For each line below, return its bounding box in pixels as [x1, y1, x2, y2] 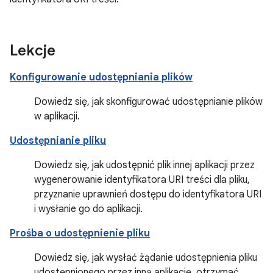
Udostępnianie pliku [10, 135, 106, 147]
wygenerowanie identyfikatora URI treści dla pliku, [34, 174, 250, 186]
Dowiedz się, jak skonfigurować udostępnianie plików [34, 96, 263, 108]
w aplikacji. [34, 110, 80, 122]
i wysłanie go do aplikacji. [34, 203, 143, 215]
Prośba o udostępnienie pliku [10, 227, 150, 239]
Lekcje [10, 41, 55, 60]
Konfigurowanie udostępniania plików [10, 71, 193, 83]
